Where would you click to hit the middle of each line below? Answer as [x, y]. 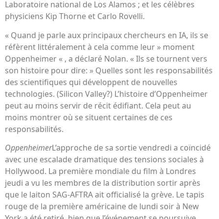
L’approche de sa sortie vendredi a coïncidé [131, 148]
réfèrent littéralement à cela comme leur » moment [100, 47]
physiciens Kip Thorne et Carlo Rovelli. [75, 16]
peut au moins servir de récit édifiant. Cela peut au [98, 105]
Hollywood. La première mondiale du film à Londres [100, 171]
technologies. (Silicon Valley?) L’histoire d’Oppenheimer [106, 94]
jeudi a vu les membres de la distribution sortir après [103, 183]
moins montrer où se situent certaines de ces [89, 117]
